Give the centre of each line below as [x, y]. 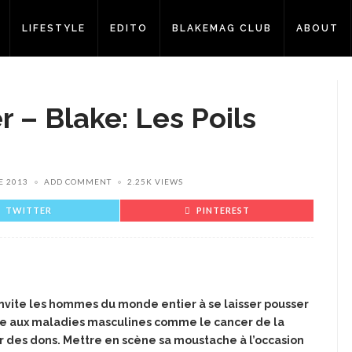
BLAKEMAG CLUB [222, 28]
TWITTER [29, 210]
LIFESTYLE [54, 28]
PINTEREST [223, 210]
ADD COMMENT [78, 181]
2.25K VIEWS [155, 181]
